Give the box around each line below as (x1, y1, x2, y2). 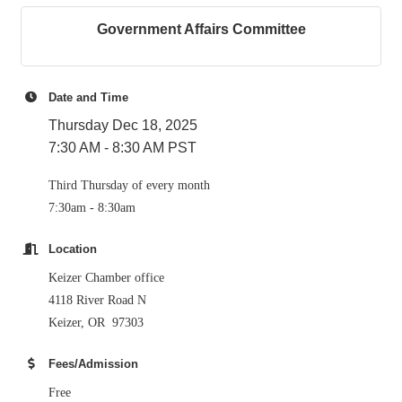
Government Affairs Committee (96, 22, 306, 37)
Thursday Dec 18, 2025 (48, 118, 197, 133)
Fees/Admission (48, 357, 138, 371)
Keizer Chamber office (48, 271, 164, 284)
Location (48, 242, 97, 256)
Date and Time (48, 91, 128, 104)
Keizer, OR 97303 (48, 316, 144, 329)
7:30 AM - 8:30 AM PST (48, 140, 197, 155)
